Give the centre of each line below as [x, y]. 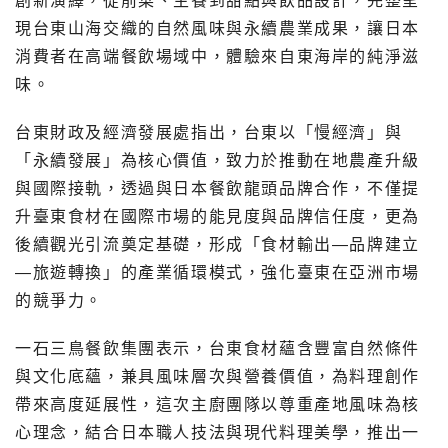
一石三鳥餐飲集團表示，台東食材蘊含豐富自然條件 [217, 348]
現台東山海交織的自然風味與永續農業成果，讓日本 [217, 28]
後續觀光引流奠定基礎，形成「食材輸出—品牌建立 [217, 244]
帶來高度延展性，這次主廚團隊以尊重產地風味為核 [217, 404]
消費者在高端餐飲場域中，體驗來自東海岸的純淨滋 [217, 56]
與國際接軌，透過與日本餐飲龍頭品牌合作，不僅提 [217, 188]
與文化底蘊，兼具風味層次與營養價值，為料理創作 [217, 376]
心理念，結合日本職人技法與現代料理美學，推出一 [217, 432]
